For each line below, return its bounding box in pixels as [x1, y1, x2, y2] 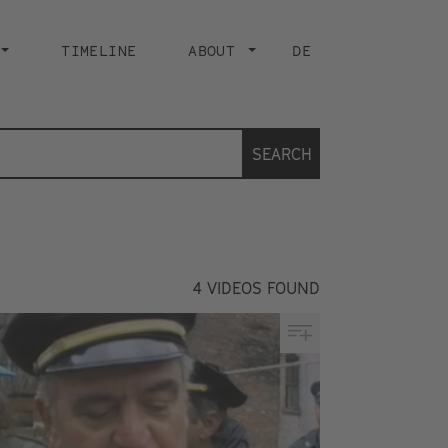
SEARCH [252, 143, 312, 164]
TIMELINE [61, 42, 137, 59]
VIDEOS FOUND [207, 278, 320, 298]
